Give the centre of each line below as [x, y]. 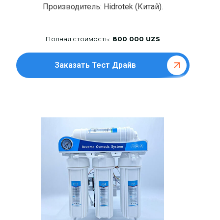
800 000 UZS [136, 39]
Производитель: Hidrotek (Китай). [103, 7]
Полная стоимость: [78, 39]
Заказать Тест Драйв [95, 65]
